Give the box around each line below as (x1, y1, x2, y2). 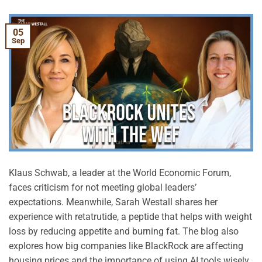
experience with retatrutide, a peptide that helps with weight (9, 211, 252, 222)
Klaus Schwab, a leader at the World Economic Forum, (9, 167, 231, 178)
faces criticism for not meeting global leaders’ (9, 181, 196, 193)
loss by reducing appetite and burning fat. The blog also (9, 225, 239, 237)
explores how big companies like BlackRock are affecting (9, 240, 243, 251)
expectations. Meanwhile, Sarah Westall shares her (9, 196, 218, 208)
